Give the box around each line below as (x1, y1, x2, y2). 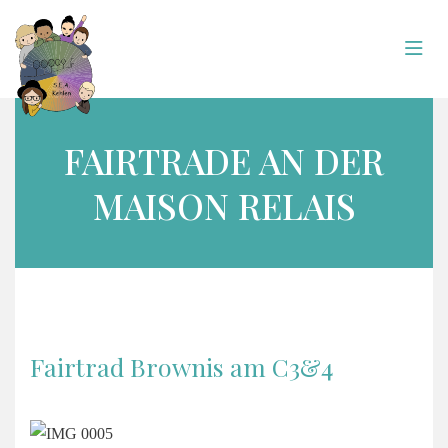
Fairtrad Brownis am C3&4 (30, 350, 333, 383)
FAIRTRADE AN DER (64, 137, 384, 184)
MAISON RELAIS (92, 182, 356, 229)
